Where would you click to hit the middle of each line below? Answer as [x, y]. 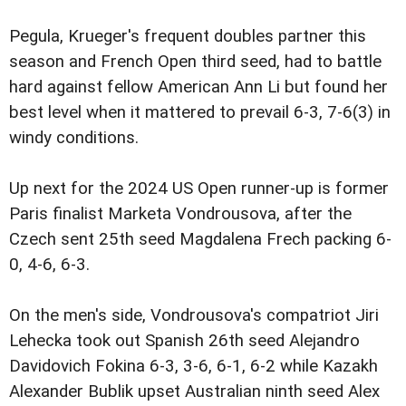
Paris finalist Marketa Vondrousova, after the [180, 214]
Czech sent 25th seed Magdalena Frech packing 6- [200, 239]
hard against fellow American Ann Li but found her [198, 87]
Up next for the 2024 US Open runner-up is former [199, 188]
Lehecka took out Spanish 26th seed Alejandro [184, 341]
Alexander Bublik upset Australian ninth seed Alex [194, 392]
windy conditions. [74, 137]
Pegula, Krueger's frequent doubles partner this [188, 36]
